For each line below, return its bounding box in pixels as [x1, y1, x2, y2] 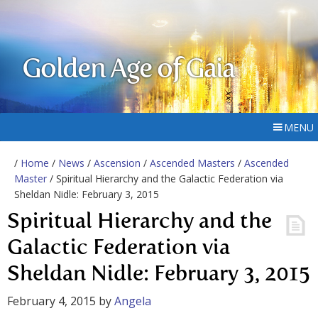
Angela [114, 293, 151, 309]
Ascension [94, 156, 141, 170]
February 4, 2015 [7, 293, 96, 309]
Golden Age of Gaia [22, 57, 235, 84]
